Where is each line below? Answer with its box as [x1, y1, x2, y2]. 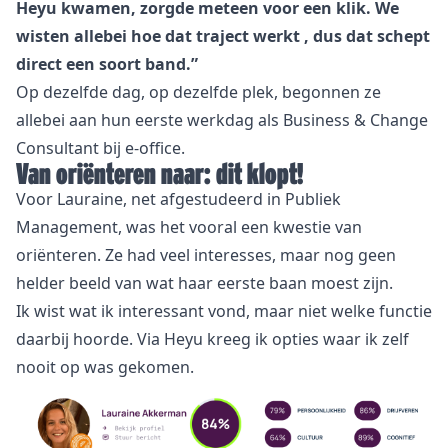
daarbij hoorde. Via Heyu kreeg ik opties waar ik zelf [16, 328, 409, 351]
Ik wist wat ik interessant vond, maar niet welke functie [16, 300, 432, 323]
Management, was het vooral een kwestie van [16, 216, 362, 239]
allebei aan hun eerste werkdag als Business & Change [16, 109, 428, 132]
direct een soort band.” [16, 53, 198, 76]
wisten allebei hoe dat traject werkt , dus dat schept [16, 25, 430, 48]
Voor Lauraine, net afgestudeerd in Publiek [16, 188, 341, 211]
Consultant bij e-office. [16, 137, 185, 160]
